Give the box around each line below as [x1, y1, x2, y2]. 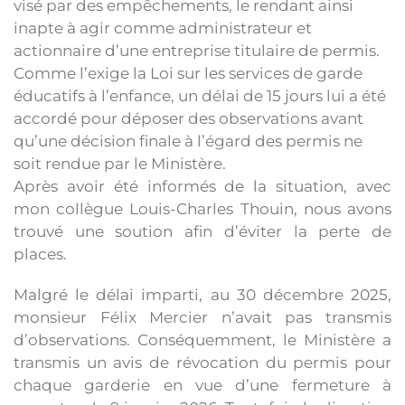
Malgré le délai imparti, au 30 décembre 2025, [14, 286, 391, 304]
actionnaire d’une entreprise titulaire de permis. [14, 42, 380, 60]
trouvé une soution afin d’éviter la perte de [14, 222, 391, 240]
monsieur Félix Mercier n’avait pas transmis [14, 308, 391, 326]
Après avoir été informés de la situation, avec [14, 177, 391, 195]
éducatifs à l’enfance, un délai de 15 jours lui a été [14, 87, 386, 105]
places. [14, 245, 67, 263]
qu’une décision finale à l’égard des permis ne [14, 132, 363, 150]
